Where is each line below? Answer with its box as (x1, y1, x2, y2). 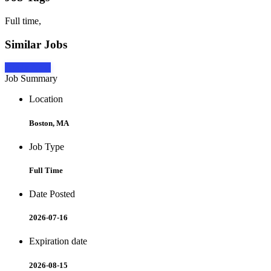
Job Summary (5, 73, 57, 84)
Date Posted (29, 189, 75, 200)
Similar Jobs (5, 38, 67, 51)
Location (29, 94, 63, 105)
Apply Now (5, 62, 51, 73)
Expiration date (29, 236, 87, 247)
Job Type (29, 141, 64, 152)
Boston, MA (29, 118, 69, 128)
